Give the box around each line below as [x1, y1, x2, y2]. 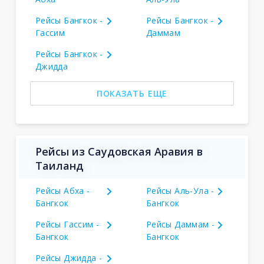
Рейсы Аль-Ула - [146, 185, 214, 196]
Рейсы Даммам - [146, 219, 215, 230]
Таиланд [35, 159, 84, 173]
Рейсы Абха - [35, 185, 90, 196]
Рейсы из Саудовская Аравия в [35, 144, 203, 159]
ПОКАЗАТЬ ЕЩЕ [96, 88, 168, 99]
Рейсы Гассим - [35, 219, 100, 230]
